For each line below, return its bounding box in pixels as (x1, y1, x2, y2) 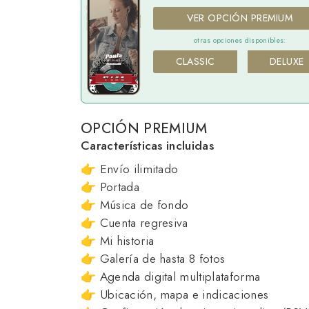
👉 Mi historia (81, 232, 154, 250)
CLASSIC (175, 54, 215, 69)
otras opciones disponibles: (193, 35, 286, 46)
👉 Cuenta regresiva (81, 214, 188, 232)
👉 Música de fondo (81, 196, 189, 215)
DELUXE (270, 54, 304, 69)
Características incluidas (81, 137, 214, 155)
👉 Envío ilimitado (81, 160, 179, 179)
